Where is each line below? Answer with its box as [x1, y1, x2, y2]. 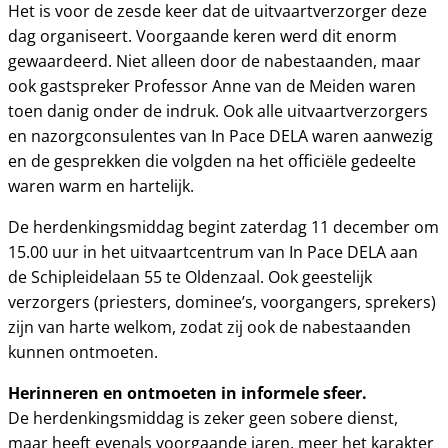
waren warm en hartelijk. [8, 175, 194, 197]
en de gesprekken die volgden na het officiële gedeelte [8, 150, 416, 172]
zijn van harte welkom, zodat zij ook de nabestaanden [8, 316, 411, 338]
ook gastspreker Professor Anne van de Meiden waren [8, 75, 416, 97]
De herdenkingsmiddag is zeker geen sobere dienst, [8, 407, 398, 429]
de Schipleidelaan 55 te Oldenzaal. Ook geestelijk [8, 266, 372, 288]
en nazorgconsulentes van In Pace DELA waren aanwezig [8, 125, 433, 147]
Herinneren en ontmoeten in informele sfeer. [8, 381, 367, 405]
